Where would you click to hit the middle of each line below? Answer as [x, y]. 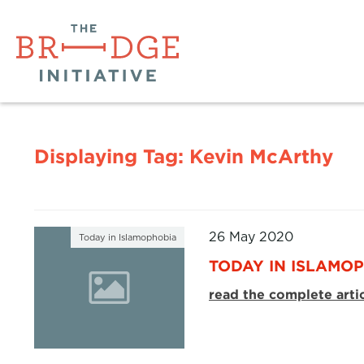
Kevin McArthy [261, 156]
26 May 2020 [251, 237]
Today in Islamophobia [128, 238]
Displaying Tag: [112, 156]
